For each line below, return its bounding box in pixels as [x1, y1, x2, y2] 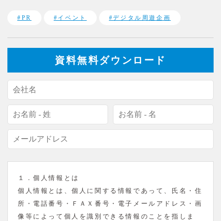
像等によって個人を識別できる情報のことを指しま [18, 212, 195, 220]
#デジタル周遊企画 [109, 14, 171, 21]
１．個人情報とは [18, 174, 79, 182]
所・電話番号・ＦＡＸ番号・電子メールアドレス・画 [18, 199, 203, 207]
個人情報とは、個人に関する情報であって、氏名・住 [18, 186, 203, 194]
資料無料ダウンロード [55, 54, 166, 66]
